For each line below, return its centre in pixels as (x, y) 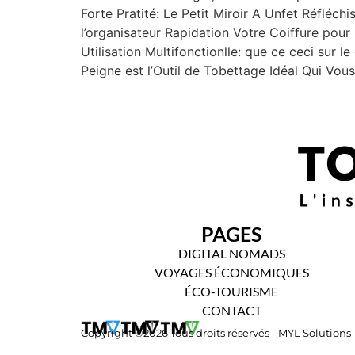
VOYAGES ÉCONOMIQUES (231, 272)
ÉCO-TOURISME (231, 291)
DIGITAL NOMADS (231, 253)
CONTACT (231, 310)
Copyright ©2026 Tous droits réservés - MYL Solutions (216, 332)
